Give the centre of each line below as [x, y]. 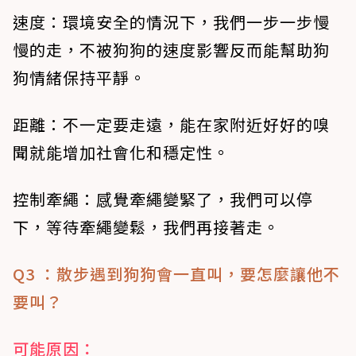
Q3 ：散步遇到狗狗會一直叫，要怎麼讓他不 [176, 274]
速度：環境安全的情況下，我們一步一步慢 [171, 22]
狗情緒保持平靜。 [79, 78]
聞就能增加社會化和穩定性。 [121, 153]
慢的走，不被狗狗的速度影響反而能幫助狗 [171, 50]
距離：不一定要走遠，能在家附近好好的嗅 [171, 125]
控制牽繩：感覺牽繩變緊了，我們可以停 [163, 199]
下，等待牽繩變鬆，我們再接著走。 [146, 227]
